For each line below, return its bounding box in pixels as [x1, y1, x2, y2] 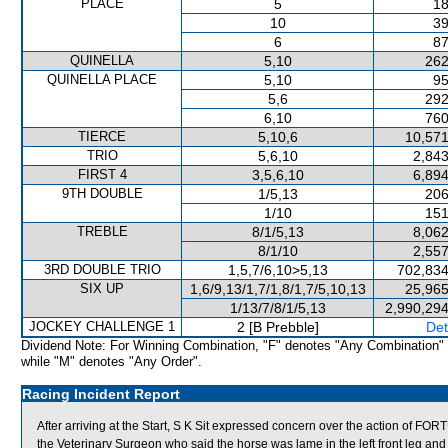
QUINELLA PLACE [47, 72, 157, 87]
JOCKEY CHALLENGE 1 [29, 319, 175, 334]
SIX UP [80, 281, 124, 296]
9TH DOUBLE [61, 186, 143, 201]
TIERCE [78, 129, 126, 144]
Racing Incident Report [22, 386, 180, 402]
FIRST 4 [77, 167, 127, 182]
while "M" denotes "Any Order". [21, 354, 202, 369]
